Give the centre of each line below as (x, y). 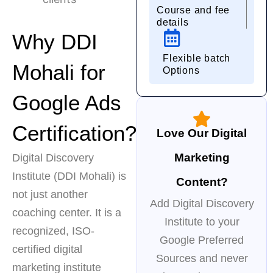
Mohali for (59, 72)
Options (181, 71)
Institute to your (202, 222)
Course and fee (193, 10)
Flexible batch (197, 58)
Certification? (74, 133)
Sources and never (202, 259)
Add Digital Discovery (202, 204)
